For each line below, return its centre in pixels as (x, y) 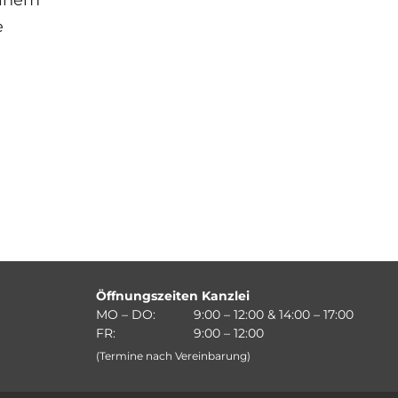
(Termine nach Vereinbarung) (173, 356)
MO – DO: (125, 314)
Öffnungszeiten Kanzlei (172, 295)
